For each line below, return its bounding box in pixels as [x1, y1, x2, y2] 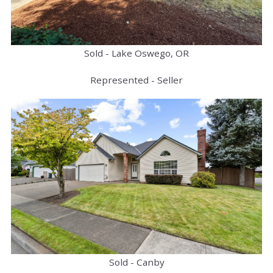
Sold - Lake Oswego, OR [84, 46, 189, 59]
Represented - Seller [90, 73, 183, 86]
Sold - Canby [108, 255, 165, 268]
